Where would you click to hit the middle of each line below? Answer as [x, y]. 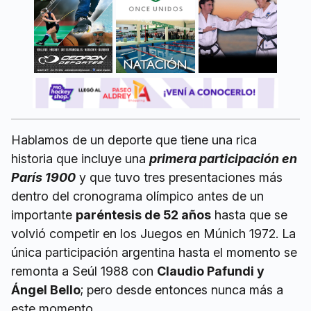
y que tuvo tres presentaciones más [179, 177]
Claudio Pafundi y [211, 271]
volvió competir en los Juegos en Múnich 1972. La [153, 233]
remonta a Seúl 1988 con [84, 271]
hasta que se [249, 215]
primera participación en [223, 158]
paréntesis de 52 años [143, 215]
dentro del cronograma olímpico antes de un [137, 196]
